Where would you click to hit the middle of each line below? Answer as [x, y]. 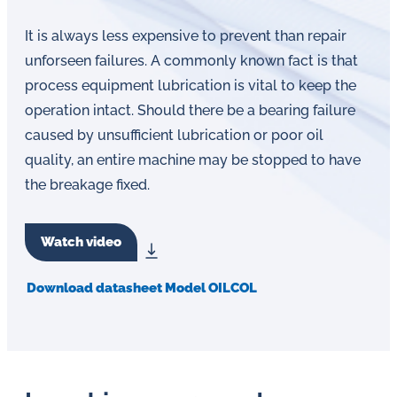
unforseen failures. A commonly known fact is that [191, 61]
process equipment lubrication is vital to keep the [191, 86]
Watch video [81, 242]
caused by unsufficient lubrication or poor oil [174, 135]
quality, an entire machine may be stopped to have [193, 160]
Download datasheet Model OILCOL [142, 288]
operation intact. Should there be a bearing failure [190, 110]
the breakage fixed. [87, 185]
